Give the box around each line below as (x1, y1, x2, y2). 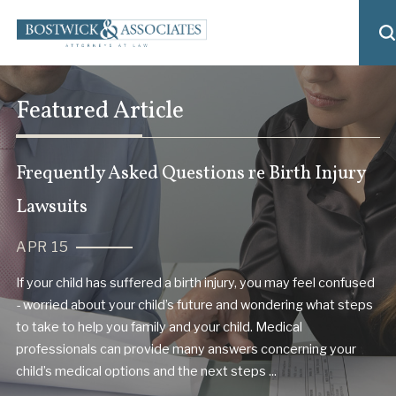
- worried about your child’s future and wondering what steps (15, 297, 373, 314)
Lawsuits (15, 194, 88, 220)
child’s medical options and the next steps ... (15, 363, 277, 380)
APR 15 (15, 238, 69, 255)
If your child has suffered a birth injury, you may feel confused (15, 275, 375, 292)
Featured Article (15, 95, 184, 129)
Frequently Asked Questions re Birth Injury (15, 160, 365, 187)
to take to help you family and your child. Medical (15, 319, 302, 336)
